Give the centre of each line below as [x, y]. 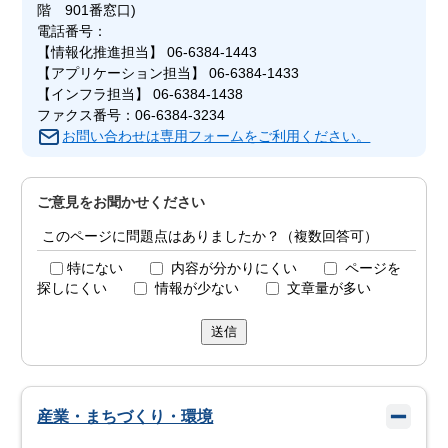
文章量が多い [329, 288]
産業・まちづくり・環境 [125, 416]
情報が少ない [197, 288]
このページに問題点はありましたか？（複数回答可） [210, 236]
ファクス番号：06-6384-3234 [131, 115]
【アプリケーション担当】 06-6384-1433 [168, 73]
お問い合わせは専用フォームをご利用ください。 [216, 136]
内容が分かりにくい [234, 268]
